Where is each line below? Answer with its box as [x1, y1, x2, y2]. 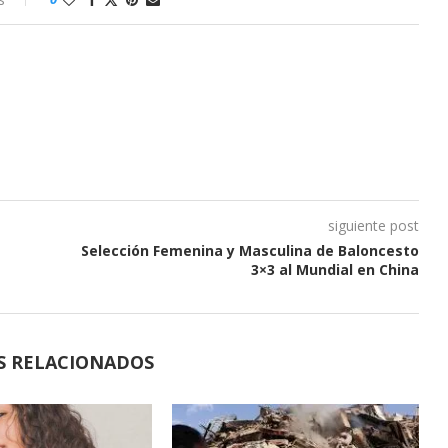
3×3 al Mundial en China [250, 259, 419, 279]
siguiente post [327, 215, 419, 235]
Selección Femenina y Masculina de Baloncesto [80, 240, 419, 260]
